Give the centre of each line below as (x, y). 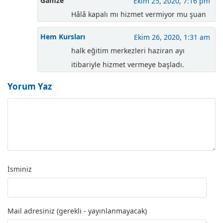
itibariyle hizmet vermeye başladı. (128, 65)
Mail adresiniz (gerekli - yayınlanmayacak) (77, 211)
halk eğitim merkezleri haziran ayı (128, 51)
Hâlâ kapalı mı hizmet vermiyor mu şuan (139, 14)
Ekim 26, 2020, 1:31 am (172, 37)
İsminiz (20, 169)
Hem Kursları (63, 37)
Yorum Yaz (30, 87)
